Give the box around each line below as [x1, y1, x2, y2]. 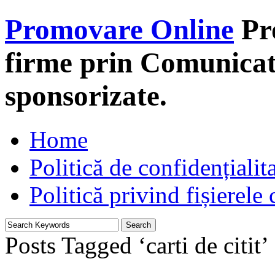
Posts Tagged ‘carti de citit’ [5, 231, 269, 258]
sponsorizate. [5, 80, 167, 112]
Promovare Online [5, 14, 234, 46]
